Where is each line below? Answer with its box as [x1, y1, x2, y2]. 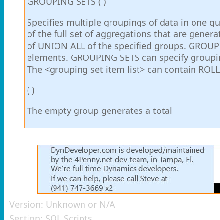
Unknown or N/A [46, 198, 115, 210]
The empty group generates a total [27, 105, 172, 116]
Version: [9, 198, 46, 210]
